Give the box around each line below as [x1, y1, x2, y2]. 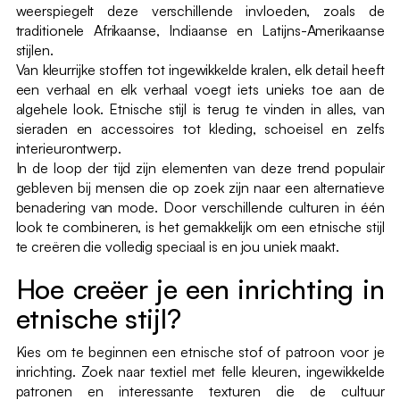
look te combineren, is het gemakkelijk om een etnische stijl [15, 218, 385, 237]
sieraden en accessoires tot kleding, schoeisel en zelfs [15, 120, 385, 138]
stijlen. [15, 41, 54, 60]
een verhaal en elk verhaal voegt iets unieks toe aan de [15, 80, 385, 99]
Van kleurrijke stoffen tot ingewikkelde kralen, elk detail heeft [15, 61, 385, 79]
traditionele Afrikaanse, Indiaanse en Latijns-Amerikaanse [15, 21, 385, 40]
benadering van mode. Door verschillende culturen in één [15, 198, 385, 217]
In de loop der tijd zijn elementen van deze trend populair [15, 159, 385, 178]
